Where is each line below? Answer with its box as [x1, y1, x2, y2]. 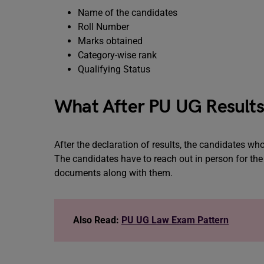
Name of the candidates [78, 7, 177, 18]
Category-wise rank [78, 49, 157, 61]
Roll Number [78, 21, 129, 32]
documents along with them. [54, 167, 175, 179]
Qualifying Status [78, 64, 150, 75]
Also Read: [73, 214, 119, 226]
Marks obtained [78, 35, 143, 47]
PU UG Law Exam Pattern [121, 214, 229, 226]
